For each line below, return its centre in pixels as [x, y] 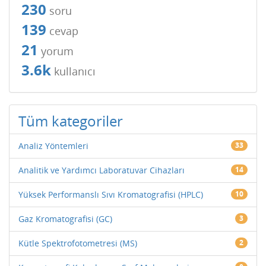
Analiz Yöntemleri [53, 146]
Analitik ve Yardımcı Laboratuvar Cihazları [102, 170]
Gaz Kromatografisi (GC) [65, 219]
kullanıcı [73, 71]
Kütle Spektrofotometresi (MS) [78, 243]
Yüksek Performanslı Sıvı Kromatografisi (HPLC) [111, 194]
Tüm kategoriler [71, 121]
